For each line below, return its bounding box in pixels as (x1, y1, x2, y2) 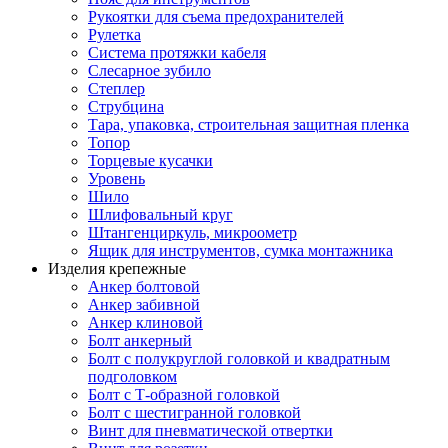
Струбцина (88, 98, 164, 115)
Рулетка (88, 26, 141, 43)
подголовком (88, 368, 177, 385)
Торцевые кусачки (88, 152, 213, 169)
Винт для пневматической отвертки (88, 422, 333, 439)
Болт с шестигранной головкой (88, 404, 301, 421)
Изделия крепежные (48, 260, 186, 277)
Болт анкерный (88, 332, 192, 349)
